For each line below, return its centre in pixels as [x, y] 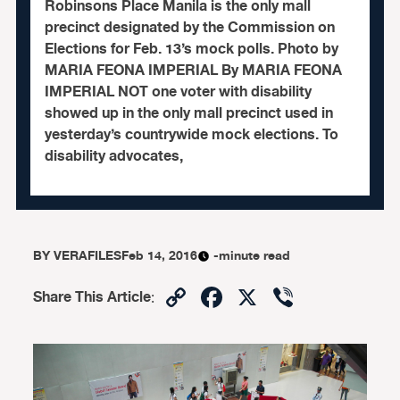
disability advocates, [113, 156]
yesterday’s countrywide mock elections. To [191, 135]
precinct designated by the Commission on [189, 28]
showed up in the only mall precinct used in [188, 113]
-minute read [252, 256]
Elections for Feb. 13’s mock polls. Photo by [191, 49]
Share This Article [92, 297]
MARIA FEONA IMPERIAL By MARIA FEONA [193, 71]
